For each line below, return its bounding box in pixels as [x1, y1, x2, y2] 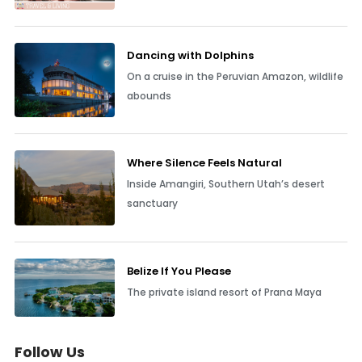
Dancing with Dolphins [126, 48, 254, 64]
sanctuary [126, 196, 178, 211]
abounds [126, 89, 171, 103]
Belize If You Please [126, 263, 231, 280]
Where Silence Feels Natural [126, 155, 282, 171]
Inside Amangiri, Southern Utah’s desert [126, 177, 325, 192]
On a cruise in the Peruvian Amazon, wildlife [126, 69, 343, 84]
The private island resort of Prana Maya [126, 285, 322, 300]
